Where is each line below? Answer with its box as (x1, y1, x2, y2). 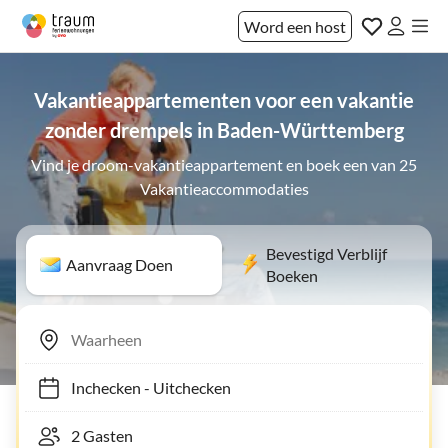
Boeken (266, 266, 318, 285)
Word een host (244, 16, 346, 36)
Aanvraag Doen (66, 255, 173, 274)
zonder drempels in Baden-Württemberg (44, 118, 404, 142)
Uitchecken (143, 377, 221, 397)
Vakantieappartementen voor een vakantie (34, 88, 414, 112)
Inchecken (61, 377, 131, 397)
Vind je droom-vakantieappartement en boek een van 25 (31, 155, 417, 174)
